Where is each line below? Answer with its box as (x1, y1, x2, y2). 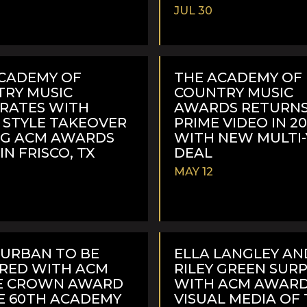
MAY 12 (174, 164, 213, 178)
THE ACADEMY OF (174, 69, 302, 86)
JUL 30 (174, 3, 212, 17)
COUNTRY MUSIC (174, 84, 293, 101)
